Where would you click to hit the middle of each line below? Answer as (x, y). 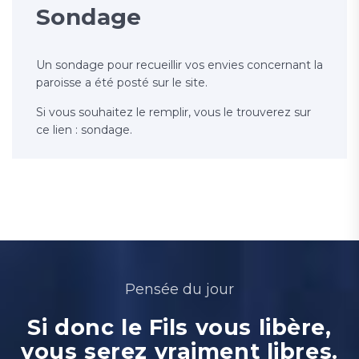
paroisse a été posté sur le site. (122, 82)
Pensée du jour (179, 289)
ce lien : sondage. (84, 129)
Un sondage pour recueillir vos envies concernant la (179, 65)
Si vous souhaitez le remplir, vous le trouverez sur (173, 112)
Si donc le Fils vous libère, (179, 327)
